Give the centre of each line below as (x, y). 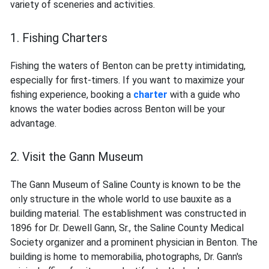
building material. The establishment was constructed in (128, 214)
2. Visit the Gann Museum (77, 157)
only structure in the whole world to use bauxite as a (121, 199)
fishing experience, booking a (72, 95)
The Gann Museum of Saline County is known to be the (125, 185)
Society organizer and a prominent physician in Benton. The (134, 243)
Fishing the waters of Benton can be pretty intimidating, (128, 66)
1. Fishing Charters (59, 38)
